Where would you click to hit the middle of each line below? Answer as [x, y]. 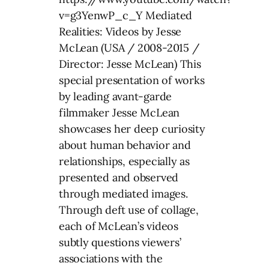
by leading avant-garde [116, 96]
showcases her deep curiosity [132, 128]
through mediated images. [123, 193]
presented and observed [119, 177]
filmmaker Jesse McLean [119, 112]
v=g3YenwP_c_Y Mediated [126, 15]
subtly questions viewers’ [120, 242]
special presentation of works [132, 80]
